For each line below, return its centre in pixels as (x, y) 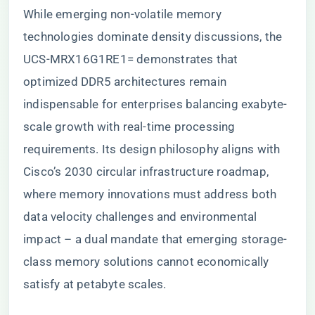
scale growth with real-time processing (129, 127)
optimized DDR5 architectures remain (125, 82)
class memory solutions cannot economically (146, 262)
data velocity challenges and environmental (140, 217)
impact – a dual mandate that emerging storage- (155, 239)
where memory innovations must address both (150, 194)
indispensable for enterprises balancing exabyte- (155, 104)
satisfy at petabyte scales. (95, 284)
